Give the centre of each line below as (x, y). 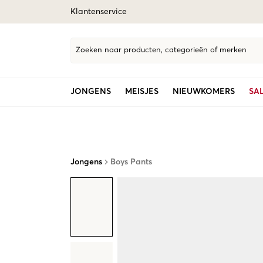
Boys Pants (131, 162)
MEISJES (142, 92)
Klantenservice (99, 12)
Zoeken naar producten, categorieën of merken (161, 50)
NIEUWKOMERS (204, 92)
